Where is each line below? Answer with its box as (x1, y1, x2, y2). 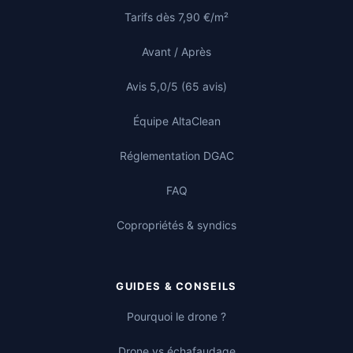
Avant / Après (142, 45, 211, 59)
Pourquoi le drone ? (127, 310, 226, 324)
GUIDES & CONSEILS (116, 280, 237, 293)
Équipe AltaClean (132, 114, 221, 128)
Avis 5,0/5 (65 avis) (126, 80, 227, 94)
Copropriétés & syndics (117, 218, 236, 232)
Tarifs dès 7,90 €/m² (124, 10, 229, 24)
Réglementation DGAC (119, 149, 234, 163)
